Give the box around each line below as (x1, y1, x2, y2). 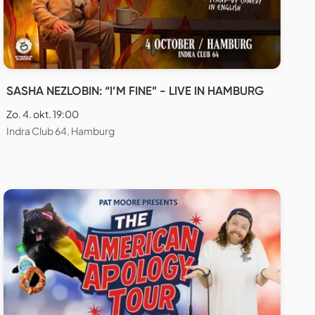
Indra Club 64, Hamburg (6, 124, 115, 138)
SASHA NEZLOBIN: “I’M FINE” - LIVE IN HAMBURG (6, 84, 264, 98)
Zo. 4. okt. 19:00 (6, 108, 79, 121)
